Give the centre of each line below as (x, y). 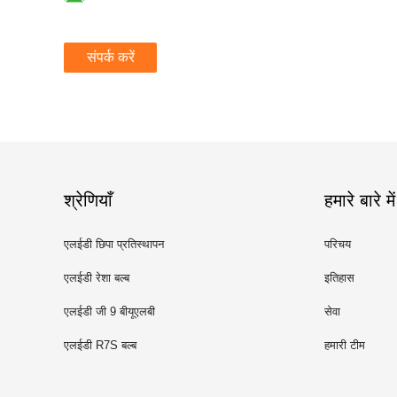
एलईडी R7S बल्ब (100, 345)
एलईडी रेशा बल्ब (97, 278)
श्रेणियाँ (88, 200)
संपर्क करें (110, 57)
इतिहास (339, 278)
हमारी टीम (345, 345)
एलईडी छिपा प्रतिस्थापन (114, 244)
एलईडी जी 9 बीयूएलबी (109, 311)
